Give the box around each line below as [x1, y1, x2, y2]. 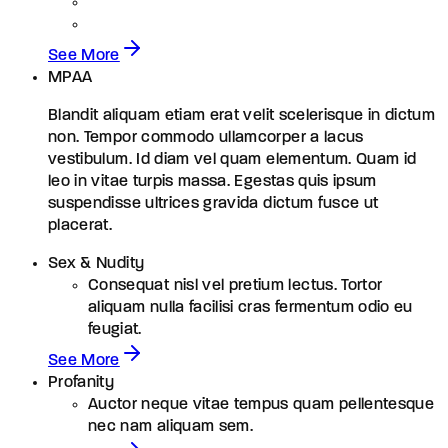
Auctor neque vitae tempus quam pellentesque [88, 396, 435, 413]
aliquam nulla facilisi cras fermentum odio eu [88, 299, 413, 316]
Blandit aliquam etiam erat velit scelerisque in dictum [48, 107, 435, 124]
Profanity [48, 374, 115, 391]
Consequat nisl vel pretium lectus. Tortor [88, 277, 383, 294]
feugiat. [88, 321, 142, 338]
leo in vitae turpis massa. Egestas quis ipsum [48, 173, 377, 190]
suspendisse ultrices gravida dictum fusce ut [48, 195, 379, 212]
